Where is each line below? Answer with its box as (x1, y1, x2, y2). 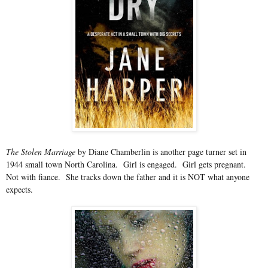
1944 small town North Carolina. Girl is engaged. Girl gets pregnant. (6, 158, 249, 170)
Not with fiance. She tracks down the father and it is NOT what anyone (6, 170, 249, 182)
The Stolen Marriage (6, 145, 78, 157)
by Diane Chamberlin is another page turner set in (78, 145, 246, 157)
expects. (6, 183, 33, 195)
